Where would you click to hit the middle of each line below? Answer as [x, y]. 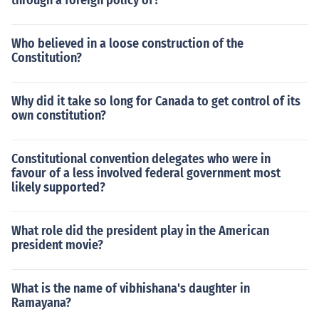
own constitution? [59, 115]
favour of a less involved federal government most [146, 173]
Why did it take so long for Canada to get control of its [156, 101]
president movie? [57, 245]
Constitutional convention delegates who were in [141, 159]
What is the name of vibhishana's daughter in [131, 288]
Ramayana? [41, 303]
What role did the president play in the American [140, 231]
